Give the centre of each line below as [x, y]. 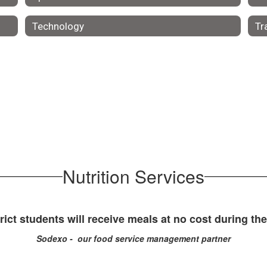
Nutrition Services [133, 176]
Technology [58, 26]
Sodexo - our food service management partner [133, 238]
